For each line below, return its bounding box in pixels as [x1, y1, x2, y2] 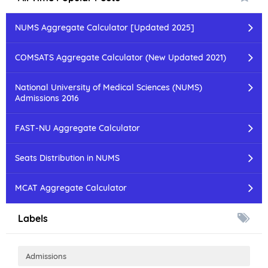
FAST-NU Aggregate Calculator [15, 123, 140, 133]
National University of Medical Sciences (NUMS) [15, 82, 202, 93]
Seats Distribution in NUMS [15, 153, 120, 163]
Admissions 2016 [15, 93, 79, 103]
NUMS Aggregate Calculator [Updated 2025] [15, 22, 194, 33]
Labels [18, 212, 48, 224]
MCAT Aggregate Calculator [15, 182, 127, 193]
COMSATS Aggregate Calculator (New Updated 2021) [15, 52, 226, 63]
